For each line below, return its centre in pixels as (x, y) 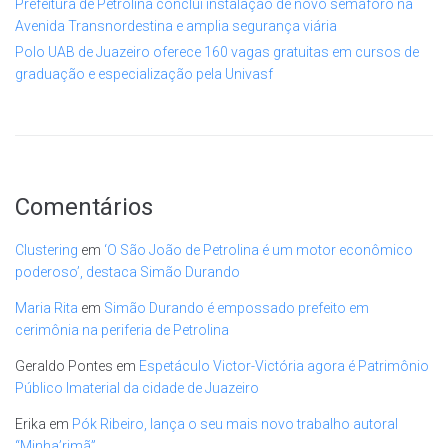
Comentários (84, 206)
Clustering (46, 249)
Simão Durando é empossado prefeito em (236, 307)
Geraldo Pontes (64, 365)
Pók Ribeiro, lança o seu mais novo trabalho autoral (235, 423)
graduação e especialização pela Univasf (144, 73)
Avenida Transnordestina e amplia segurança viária (176, 25)
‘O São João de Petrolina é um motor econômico (258, 249)
